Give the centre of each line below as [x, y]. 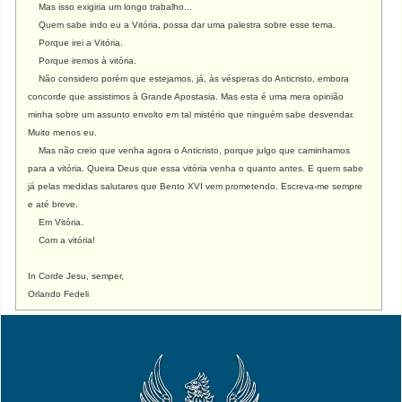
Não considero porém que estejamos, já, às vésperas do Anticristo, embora [189, 79]
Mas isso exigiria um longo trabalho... [110, 7]
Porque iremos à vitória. [83, 61]
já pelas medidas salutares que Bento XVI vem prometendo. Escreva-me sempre [196, 186]
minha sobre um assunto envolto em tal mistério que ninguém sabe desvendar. [192, 114]
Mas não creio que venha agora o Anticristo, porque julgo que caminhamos [189, 150]
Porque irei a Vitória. [76, 43]
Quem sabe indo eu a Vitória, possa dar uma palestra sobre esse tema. [182, 25]
